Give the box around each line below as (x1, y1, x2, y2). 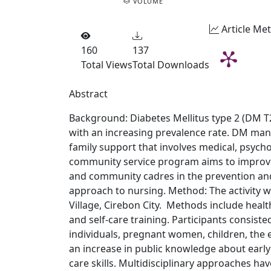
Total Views (81, 57, 132, 71)
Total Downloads (132, 57, 209, 71)
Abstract (69, 87, 108, 100)
